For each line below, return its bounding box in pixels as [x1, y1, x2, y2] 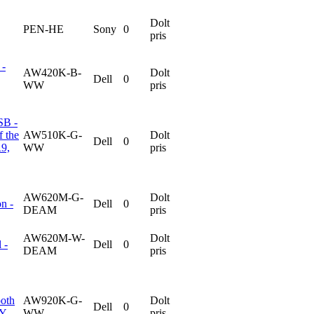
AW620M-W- [23, 231, 85, 244]
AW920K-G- [23, 294, 82, 306]
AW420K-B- [23, 66, 81, 78]
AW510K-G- [23, 128, 82, 141]
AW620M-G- [23, 191, 83, 203]
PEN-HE [23, 22, 64, 35]
